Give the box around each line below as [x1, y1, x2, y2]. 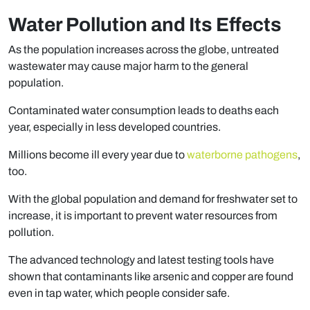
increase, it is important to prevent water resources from [8, 210, 277, 222]
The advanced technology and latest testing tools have [8, 254, 274, 266]
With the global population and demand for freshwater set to [8, 193, 298, 206]
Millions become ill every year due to [8, 149, 187, 161]
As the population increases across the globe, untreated [8, 44, 279, 56]
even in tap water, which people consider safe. [8, 287, 230, 300]
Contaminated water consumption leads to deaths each [8, 104, 279, 117]
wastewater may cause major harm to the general [8, 60, 248, 73]
